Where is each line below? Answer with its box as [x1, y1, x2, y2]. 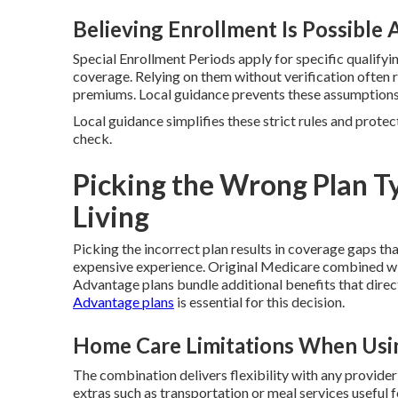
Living [73, 199, 149, 234]
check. [73, 130, 112, 147]
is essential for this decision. [174, 293, 345, 310]
